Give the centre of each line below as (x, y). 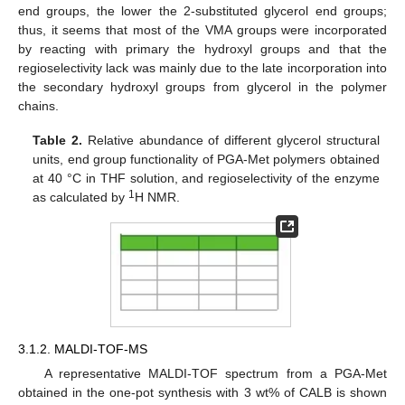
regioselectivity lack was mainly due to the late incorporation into (202, 68)
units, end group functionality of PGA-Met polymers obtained (206, 160)
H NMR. (158, 198)
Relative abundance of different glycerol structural (231, 141)
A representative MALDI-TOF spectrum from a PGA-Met (215, 374)
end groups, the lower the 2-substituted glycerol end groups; (202, 11)
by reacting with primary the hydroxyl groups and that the (202, 49)
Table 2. (58, 141)
